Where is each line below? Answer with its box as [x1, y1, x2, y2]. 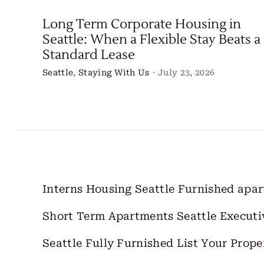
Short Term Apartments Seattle [42, 210, 217, 223]
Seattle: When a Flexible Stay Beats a [42, 31, 260, 48]
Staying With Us [78, 68, 150, 78]
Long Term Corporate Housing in [42, 16, 241, 33]
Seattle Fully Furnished [42, 237, 174, 250]
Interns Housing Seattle [42, 183, 175, 196]
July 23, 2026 [158, 68, 215, 78]
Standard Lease [42, 47, 135, 64]
